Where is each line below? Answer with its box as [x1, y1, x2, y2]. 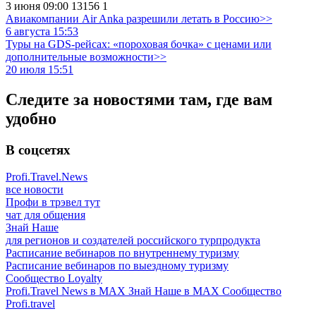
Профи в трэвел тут [6, 196, 100, 209]
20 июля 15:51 [6, 63, 73, 75]
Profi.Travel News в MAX [6, 285, 128, 298]
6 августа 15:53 [6, 25, 78, 37]
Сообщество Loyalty [6, 272, 102, 285]
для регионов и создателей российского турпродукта [6, 234, 260, 247]
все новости [6, 183, 63, 196]
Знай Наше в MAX [128, 285, 222, 298]
